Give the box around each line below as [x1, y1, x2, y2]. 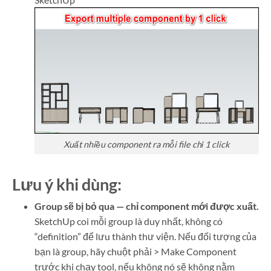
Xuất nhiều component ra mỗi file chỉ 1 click [63, 139, 230, 149]
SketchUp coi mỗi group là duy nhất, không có [34, 215, 223, 227]
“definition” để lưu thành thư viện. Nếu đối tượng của [34, 230, 256, 243]
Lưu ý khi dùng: [12, 174, 122, 195]
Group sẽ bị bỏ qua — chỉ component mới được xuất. [34, 200, 259, 212]
